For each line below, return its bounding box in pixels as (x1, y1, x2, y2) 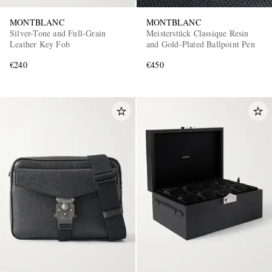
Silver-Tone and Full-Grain (10, 27, 107, 39)
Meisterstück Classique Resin (146, 27, 249, 39)
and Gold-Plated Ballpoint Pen (146, 38, 255, 50)
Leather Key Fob (10, 38, 70, 50)
